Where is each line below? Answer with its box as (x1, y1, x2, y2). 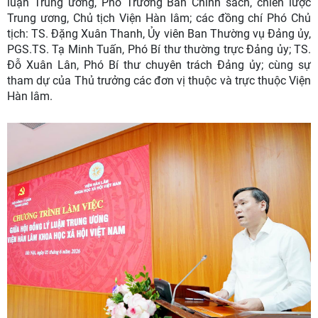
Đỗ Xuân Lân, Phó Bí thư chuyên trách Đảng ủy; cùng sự (7, 58, 311, 72)
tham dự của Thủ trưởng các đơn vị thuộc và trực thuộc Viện (7, 74, 311, 88)
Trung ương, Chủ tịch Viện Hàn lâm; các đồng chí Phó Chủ (7, 11, 311, 26)
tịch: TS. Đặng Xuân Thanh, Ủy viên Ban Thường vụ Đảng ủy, (7, 27, 311, 41)
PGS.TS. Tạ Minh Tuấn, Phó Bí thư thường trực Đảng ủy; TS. (7, 43, 311, 57)
